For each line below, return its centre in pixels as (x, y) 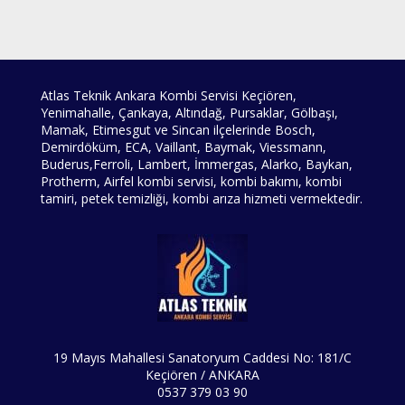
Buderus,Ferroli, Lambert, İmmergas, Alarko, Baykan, (196, 165)
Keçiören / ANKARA (202, 375)
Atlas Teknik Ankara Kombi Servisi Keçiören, (168, 96)
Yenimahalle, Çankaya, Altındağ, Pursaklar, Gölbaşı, (189, 113)
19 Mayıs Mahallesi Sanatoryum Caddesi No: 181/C (202, 358)
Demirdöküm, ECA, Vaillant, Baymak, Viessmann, (183, 147)
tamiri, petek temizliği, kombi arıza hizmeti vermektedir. (201, 199)
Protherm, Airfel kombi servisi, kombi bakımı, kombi (191, 182)
